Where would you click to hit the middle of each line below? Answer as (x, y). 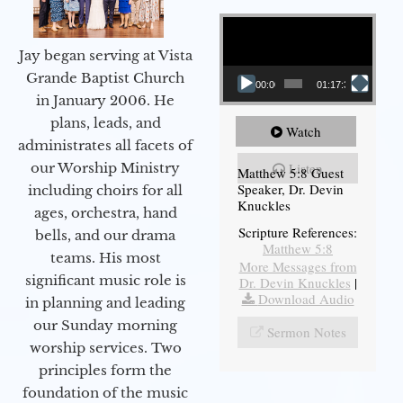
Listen (306, 168)
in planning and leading (105, 302)
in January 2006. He (105, 100)
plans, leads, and (105, 122)
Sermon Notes (306, 331)
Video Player (244, 16)
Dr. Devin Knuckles (295, 282)
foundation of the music (105, 392)
